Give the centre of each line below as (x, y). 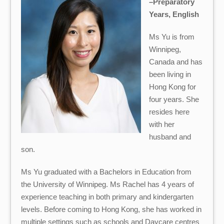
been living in (170, 74)
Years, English (174, 14)
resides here (169, 112)
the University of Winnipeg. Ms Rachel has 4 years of (108, 184)
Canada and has (175, 62)
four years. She (174, 99)
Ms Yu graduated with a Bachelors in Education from (106, 171)
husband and (170, 137)
